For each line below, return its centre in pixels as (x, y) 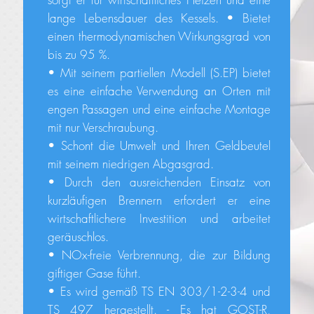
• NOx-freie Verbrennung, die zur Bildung (159, 255)
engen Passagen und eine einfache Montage (159, 109)
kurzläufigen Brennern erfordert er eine (159, 200)
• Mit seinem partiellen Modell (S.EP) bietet (159, 73)
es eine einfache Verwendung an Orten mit (159, 91)
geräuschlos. (78, 237)
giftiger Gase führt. (94, 273)
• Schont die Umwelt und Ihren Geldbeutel (159, 145)
